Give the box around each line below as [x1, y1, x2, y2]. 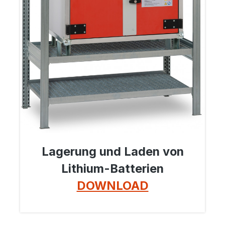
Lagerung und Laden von [41, 144, 184, 159]
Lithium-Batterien [61, 161, 164, 176]
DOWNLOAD [76, 178, 149, 193]
